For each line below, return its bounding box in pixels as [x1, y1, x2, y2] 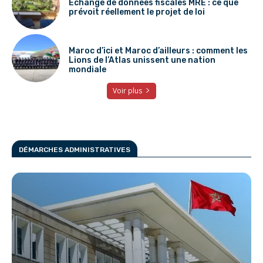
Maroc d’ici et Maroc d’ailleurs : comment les [68, 45, 248, 56]
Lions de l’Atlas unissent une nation [68, 55, 215, 65]
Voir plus [113, 85, 142, 96]
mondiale [68, 64, 106, 75]
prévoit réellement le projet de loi [68, 7, 205, 18]
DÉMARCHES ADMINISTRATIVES [19, 145, 130, 154]
